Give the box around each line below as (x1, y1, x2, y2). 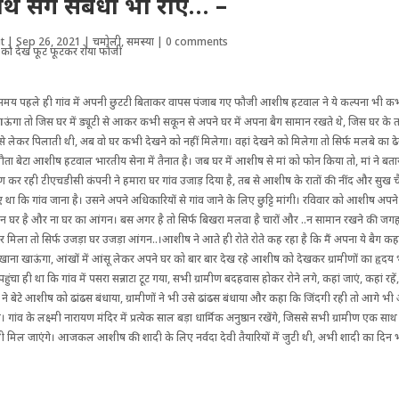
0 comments (166, 34, 229, 49)
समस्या (126, 34, 155, 49)
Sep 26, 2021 (16, 34, 82, 49)
